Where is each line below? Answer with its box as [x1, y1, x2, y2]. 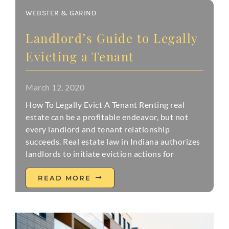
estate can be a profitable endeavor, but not [26, 111, 189, 122]
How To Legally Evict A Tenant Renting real [26, 99, 185, 109]
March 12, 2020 [26, 82, 85, 92]
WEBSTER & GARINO [26, 8, 97, 17]
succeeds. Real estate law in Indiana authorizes [26, 136, 200, 146]
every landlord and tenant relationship [26, 124, 170, 134]
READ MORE [38, 173, 91, 182]
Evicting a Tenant [26, 48, 134, 64]
